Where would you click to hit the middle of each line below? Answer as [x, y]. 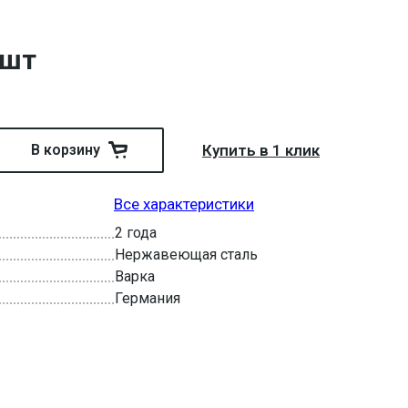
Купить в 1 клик [261, 150]
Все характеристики [184, 204]
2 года [136, 233]
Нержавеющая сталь [186, 255]
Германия [148, 298]
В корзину [66, 150]
